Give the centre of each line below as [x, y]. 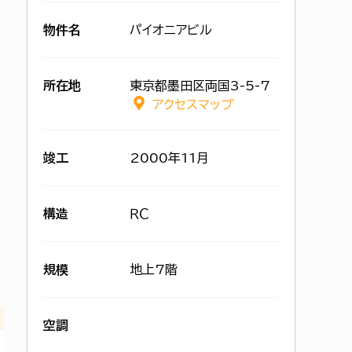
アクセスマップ [193, 104]
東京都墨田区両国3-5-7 [200, 86]
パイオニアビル [171, 30]
